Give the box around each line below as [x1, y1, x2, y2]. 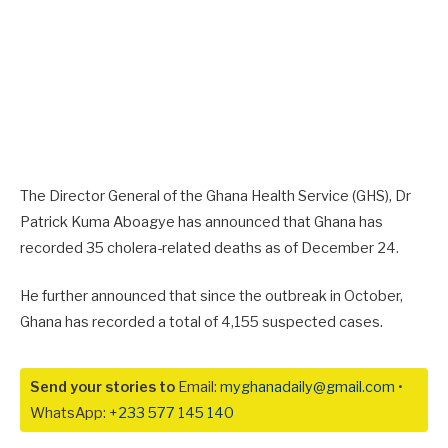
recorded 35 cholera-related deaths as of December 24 [20, 239, 396, 257]
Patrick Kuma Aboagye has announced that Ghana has [20, 213, 383, 231]
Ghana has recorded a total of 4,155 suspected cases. [20, 313, 383, 332]
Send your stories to [30, 378, 175, 397]
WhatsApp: [30, 404, 109, 423]
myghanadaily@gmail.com [220, 378, 395, 397]
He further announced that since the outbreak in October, [20, 287, 403, 306]
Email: [175, 378, 220, 397]
